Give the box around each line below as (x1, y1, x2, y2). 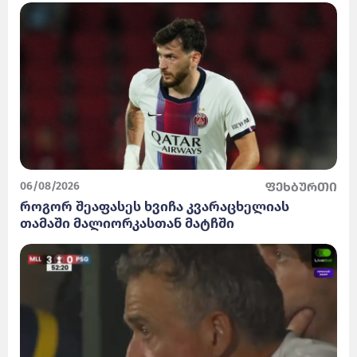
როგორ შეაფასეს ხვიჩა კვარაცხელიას (20, 198, 289, 216)
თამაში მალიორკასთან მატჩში (20, 215, 234, 233)
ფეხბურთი (265, 179, 337, 195)
